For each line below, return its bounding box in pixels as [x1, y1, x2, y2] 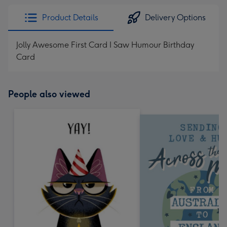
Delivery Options [145, 13, 206, 22]
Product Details [42, 13, 98, 22]
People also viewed [8, 89, 90, 100]
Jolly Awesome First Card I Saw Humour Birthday [16, 40, 194, 50]
